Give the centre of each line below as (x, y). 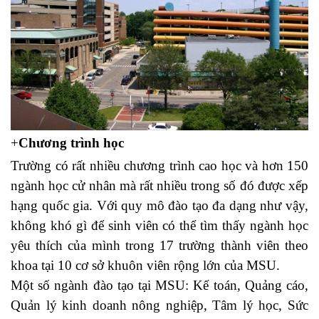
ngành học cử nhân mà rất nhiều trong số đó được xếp (159, 185)
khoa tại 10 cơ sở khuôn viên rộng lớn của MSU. (145, 265)
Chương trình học (71, 142)
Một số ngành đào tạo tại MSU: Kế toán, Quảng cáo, (159, 285)
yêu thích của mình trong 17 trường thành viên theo (159, 245)
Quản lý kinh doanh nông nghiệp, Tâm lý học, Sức (159, 305)
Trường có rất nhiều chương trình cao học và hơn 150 (159, 165)
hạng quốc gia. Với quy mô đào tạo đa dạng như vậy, (159, 205)
